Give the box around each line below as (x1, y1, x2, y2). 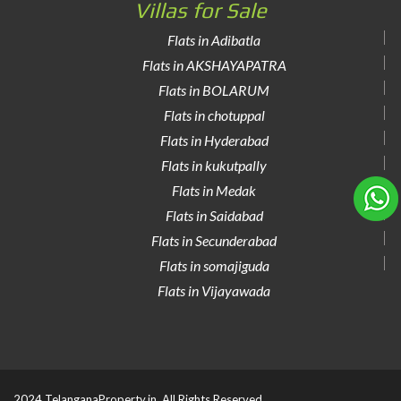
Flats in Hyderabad (159, 132, 269, 149)
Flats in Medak (172, 182, 256, 199)
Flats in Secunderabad (151, 232, 277, 249)
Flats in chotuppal (163, 107, 265, 124)
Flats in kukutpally (161, 157, 267, 174)
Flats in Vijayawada (158, 282, 270, 299)
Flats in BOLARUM (158, 81, 269, 98)
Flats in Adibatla (167, 31, 260, 48)
